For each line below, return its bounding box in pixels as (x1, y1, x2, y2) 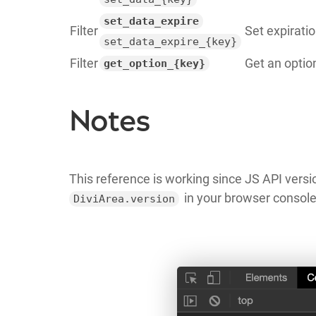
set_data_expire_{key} (103, 35, 237, 48)
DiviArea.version (73, 192, 175, 205)
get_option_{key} (103, 56, 205, 70)
